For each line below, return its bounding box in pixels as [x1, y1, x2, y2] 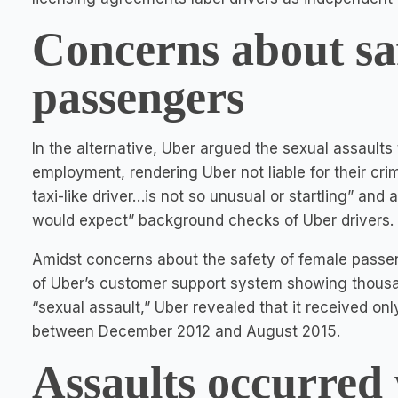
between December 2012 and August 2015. [32, 322, 340, 340]
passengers [32, 72, 244, 123]
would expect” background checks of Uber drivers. [32, 211, 394, 229]
